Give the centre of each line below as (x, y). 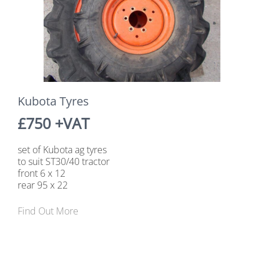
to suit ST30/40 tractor (64, 161)
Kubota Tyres (53, 101)
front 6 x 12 (42, 173)
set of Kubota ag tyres (62, 149)
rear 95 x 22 (43, 185)
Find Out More (48, 211)
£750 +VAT (54, 123)
